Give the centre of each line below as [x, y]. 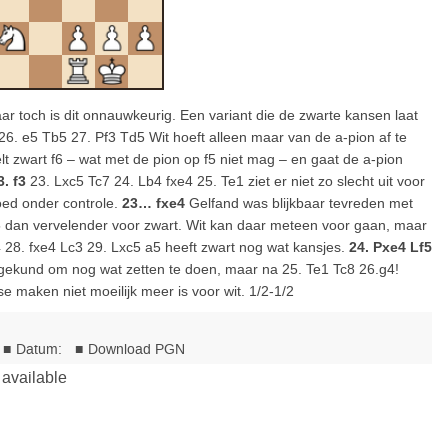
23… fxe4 [153, 203]
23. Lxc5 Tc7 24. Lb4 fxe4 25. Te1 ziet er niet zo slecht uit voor [225, 181]
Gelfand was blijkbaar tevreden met [299, 203]
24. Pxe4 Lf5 [390, 247]
